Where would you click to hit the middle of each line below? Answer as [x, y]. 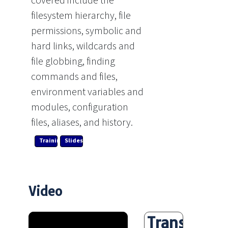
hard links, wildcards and [83, 47]
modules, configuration [80, 108]
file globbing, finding [73, 62]
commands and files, [74, 77]
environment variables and [87, 92]
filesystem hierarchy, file [81, 16]
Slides [74, 141]
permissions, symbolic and [86, 31]
